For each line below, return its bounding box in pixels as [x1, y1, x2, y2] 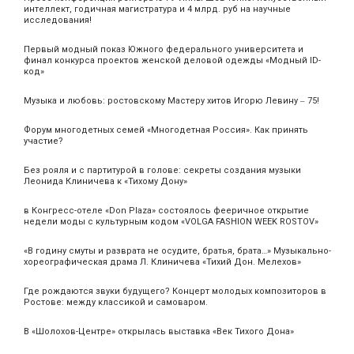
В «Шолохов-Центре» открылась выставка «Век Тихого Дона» [24, 326, 294, 337]
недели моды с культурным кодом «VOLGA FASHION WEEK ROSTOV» [24, 216, 318, 227]
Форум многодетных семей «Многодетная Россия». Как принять [24, 124, 308, 135]
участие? [24, 135, 63, 146]
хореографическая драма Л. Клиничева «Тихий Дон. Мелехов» [24, 256, 301, 267]
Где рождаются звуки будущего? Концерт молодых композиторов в [24, 285, 326, 296]
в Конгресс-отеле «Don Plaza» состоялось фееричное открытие [24, 205, 309, 216]
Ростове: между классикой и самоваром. [24, 296, 208, 307]
